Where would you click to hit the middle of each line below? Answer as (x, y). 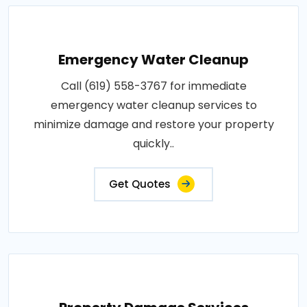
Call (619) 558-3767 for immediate (153, 86)
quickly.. (153, 143)
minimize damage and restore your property (153, 124)
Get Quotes (140, 184)
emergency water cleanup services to (153, 105)
